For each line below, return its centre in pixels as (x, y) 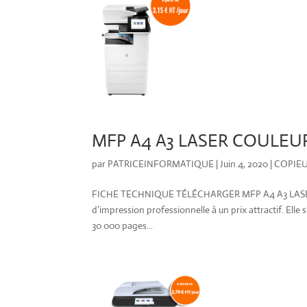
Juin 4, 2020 (244, 163)
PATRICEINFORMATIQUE (161, 163)
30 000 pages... (123, 225)
